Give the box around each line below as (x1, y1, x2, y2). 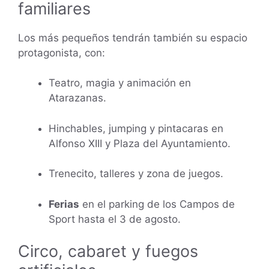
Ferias (49, 198, 79, 210)
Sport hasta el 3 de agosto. (49, 213, 181, 225)
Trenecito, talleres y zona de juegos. (49, 168, 223, 180)
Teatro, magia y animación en (49, 77, 191, 89)
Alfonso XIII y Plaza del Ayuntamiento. (49, 137, 231, 150)
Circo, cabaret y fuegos (18, 241, 198, 262)
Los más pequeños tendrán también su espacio (18, 31, 247, 44)
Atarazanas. (49, 92, 106, 104)
